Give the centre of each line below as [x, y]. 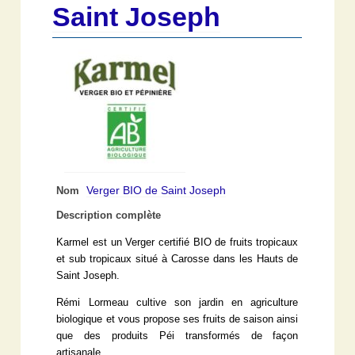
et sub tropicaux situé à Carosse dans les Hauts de [177, 259]
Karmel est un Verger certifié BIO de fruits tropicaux [177, 242]
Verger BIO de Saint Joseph [157, 190]
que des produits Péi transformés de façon [177, 336]
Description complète [109, 215]
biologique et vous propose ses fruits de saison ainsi [177, 319]
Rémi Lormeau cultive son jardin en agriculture [177, 302]
